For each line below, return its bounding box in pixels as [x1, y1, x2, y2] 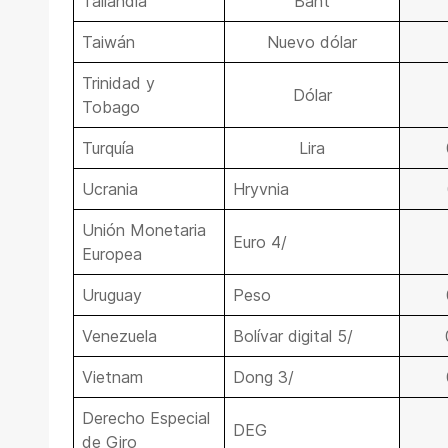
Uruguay [82, 285, 142, 306]
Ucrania [82, 179, 138, 200]
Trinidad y [82, 73, 155, 94]
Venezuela [82, 326, 157, 347]
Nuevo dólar [267, 32, 357, 53]
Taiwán [82, 32, 135, 53]
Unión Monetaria [82, 220, 206, 241]
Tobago [82, 97, 140, 118]
